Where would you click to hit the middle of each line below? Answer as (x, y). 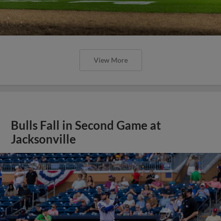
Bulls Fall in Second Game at (86, 125)
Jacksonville (44, 139)
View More (110, 60)
